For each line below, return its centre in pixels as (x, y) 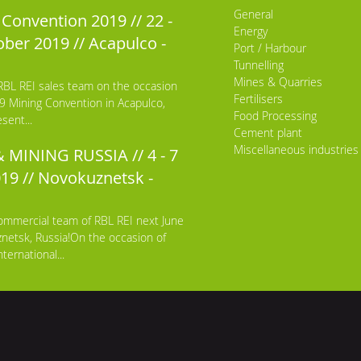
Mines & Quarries (278, 81)
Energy (251, 31)
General (253, 14)
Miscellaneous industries (296, 149)
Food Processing (275, 115)
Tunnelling (259, 64)
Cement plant (268, 132)
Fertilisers (258, 98)
